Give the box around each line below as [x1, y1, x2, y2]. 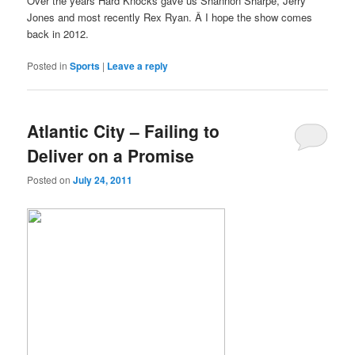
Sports [70, 58, 101, 73]
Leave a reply [107, 58, 169, 73]
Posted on [27, 173, 74, 187]
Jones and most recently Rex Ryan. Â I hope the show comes [27, 9, 313, 25]
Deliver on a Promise [27, 143, 195, 167]
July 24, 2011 [73, 173, 133, 188]
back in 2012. [27, 25, 90, 41]
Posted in [27, 58, 68, 72]
